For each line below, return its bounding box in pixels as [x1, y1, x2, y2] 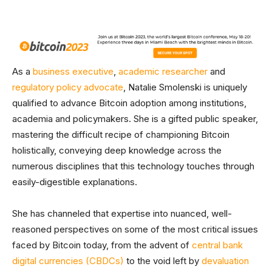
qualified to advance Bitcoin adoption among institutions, [12, 97, 246, 109]
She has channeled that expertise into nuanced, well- [12, 207, 232, 219]
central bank [192, 239, 243, 251]
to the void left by [124, 254, 202, 267]
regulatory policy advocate [12, 81, 123, 93]
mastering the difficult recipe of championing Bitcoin [12, 128, 229, 140]
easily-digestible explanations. [12, 175, 137, 188]
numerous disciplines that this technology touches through [12, 160, 254, 172]
